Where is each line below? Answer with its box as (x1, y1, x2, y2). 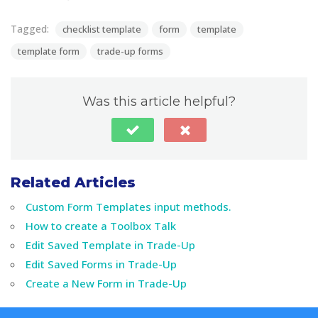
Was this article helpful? (82, 94, 236, 110)
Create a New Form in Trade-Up (26, 276, 187, 291)
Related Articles (11, 174, 136, 192)
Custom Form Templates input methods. (26, 199, 231, 214)
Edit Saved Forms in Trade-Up (26, 257, 177, 272)
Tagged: (11, 22, 52, 36)
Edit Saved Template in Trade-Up (26, 238, 195, 253)
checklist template (62, 23, 141, 36)
